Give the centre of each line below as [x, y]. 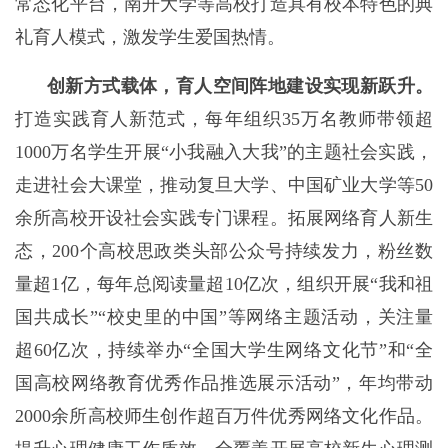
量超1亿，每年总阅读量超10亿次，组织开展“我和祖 [224, 284]
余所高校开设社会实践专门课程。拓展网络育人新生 [224, 218]
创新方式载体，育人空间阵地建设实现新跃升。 [240, 86]
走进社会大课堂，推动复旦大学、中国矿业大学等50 [224, 185]
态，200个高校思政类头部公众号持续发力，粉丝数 [224, 251]
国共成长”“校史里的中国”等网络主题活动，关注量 [224, 317]
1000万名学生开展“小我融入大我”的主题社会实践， [224, 152]
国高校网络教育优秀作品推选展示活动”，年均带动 [224, 383]
